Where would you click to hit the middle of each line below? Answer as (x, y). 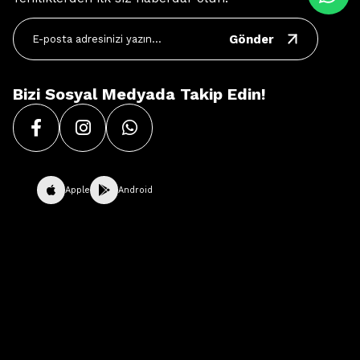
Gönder (252, 39)
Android (135, 190)
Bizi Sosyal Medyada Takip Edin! (139, 94)
